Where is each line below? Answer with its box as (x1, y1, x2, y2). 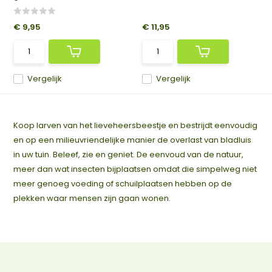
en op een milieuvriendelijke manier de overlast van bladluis (13, 134, 252, 146)
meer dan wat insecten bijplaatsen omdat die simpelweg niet (13, 163, 257, 175)
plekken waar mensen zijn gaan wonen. (13, 192, 173, 204)
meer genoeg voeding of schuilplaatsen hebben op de (13, 178, 233, 189)
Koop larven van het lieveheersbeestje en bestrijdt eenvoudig (13, 120, 258, 131)
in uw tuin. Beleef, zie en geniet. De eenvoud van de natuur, (13, 149, 244, 160)
